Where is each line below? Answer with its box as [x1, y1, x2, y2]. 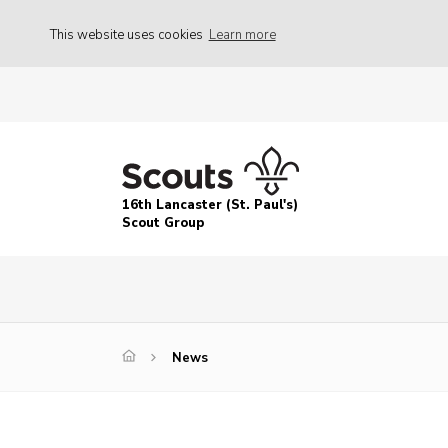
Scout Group [122, 214, 204, 233]
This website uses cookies [50, 25, 206, 44]
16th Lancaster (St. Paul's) [122, 196, 298, 215]
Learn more [208, 25, 276, 44]
